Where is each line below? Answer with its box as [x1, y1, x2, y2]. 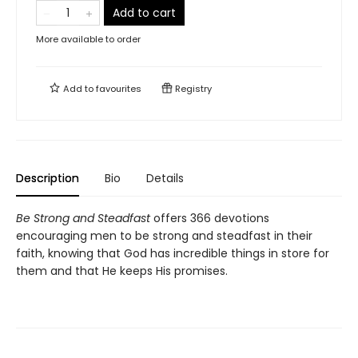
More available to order [36, 33, 141, 46]
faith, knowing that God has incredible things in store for [16, 245, 329, 261]
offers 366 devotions [150, 210, 269, 226]
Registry [173, 82, 212, 95]
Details [146, 170, 184, 186]
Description [16, 170, 79, 186]
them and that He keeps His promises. [16, 263, 228, 279]
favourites [96, 82, 141, 95]
